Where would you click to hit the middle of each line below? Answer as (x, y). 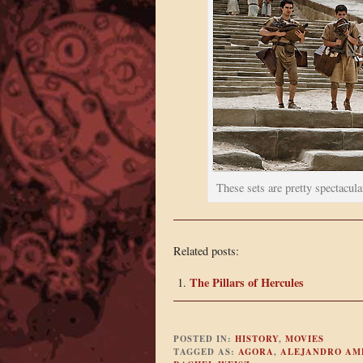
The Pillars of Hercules (246, 282)
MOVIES (304, 339)
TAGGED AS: (205, 352)
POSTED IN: (204, 339)
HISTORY (256, 339)
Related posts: (206, 251)
